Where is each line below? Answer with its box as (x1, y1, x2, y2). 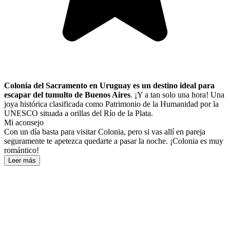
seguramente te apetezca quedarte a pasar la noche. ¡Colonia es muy (4, 137, 223, 146)
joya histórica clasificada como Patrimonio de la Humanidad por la (4, 100, 219, 109)
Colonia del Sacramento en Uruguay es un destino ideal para (4, 81, 215, 90)
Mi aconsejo (4, 118, 44, 127)
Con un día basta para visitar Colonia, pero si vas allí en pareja (4, 127, 205, 137)
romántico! (4, 146, 39, 155)
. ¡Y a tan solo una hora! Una (130, 90, 224, 100)
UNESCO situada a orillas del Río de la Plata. (4, 109, 153, 118)
